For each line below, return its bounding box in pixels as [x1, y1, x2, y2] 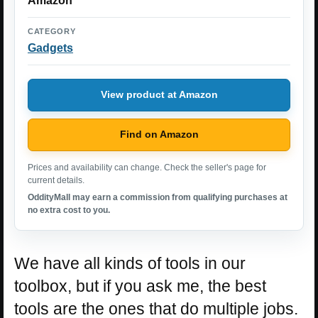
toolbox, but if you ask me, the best [14, 276, 266, 295]
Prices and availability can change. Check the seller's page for [28, 162, 266, 172]
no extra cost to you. [28, 204, 110, 215]
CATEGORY [28, 26, 76, 35]
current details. [28, 175, 84, 185]
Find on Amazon [119, 128, 199, 141]
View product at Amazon [100, 89, 218, 101]
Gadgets [28, 41, 73, 54]
